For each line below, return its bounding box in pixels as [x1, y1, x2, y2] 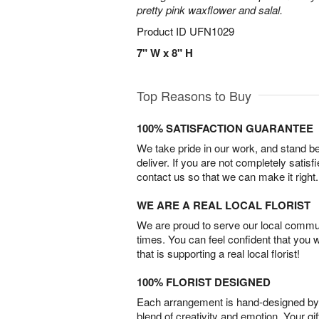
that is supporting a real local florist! [137, 246, 300, 261]
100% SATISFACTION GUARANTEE [137, 120, 313, 136]
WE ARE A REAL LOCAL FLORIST [137, 197, 310, 213]
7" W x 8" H [137, 45, 193, 61]
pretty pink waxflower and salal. [137, 2, 283, 17]
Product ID [137, 23, 189, 38]
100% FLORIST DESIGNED [137, 274, 271, 290]
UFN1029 [189, 23, 234, 38]
